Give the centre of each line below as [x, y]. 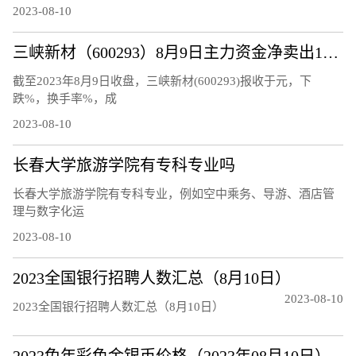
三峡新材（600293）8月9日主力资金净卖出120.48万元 [331, 52]
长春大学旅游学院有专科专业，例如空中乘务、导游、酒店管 [174, 193]
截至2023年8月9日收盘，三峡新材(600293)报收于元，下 [162, 81]
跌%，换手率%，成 [65, 98]
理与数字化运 [48, 211]
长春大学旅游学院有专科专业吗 [124, 165]
